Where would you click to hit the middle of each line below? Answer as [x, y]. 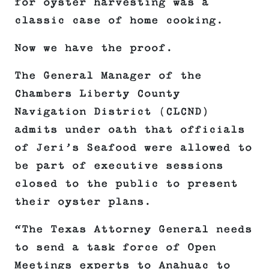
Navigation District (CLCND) [112, 112]
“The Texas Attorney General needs [133, 230]
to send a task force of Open [115, 248]
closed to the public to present [126, 184]
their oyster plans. [83, 202]
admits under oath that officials [130, 130]
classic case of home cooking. [119, 21]
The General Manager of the [108, 76]
